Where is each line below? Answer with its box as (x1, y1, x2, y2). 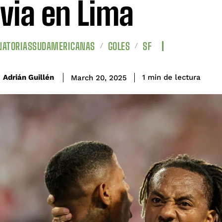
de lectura (164, 73, 201, 82)
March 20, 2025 (71, 73, 127, 82)
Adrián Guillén (3, 73, 54, 82)
